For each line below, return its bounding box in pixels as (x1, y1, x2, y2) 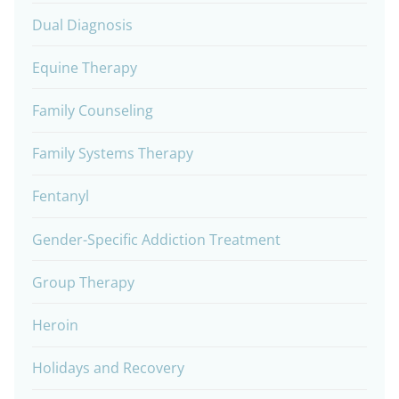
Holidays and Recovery (32, 358, 184, 379)
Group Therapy (32, 272, 134, 292)
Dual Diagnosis (32, 14, 133, 35)
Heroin (32, 314, 78, 335)
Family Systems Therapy (32, 143, 193, 164)
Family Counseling (32, 100, 153, 120)
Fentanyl (32, 186, 89, 207)
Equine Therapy (32, 57, 137, 77)
